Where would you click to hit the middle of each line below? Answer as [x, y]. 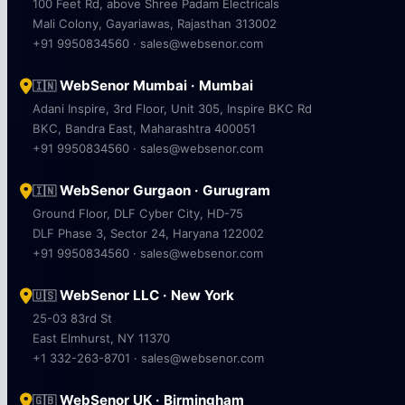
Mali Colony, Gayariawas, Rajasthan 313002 [155, 23]
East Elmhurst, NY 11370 [101, 338]
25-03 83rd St [72, 318]
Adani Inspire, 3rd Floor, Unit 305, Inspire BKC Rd [172, 108]
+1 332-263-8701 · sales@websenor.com [148, 358]
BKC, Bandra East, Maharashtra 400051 [144, 128]
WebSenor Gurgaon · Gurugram [163, 190]
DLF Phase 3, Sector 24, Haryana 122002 [148, 233]
